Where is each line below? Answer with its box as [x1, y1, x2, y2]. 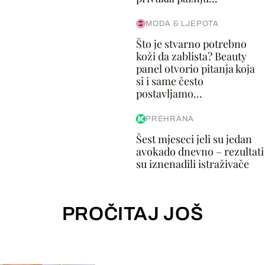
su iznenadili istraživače [135, 157, 249, 171]
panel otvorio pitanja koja [135, 62, 255, 76]
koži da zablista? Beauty [135, 49, 247, 63]
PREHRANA [145, 115, 195, 123]
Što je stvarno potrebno [135, 37, 247, 51]
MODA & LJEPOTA [145, 20, 219, 28]
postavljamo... [135, 86, 202, 101]
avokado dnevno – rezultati [135, 144, 264, 159]
